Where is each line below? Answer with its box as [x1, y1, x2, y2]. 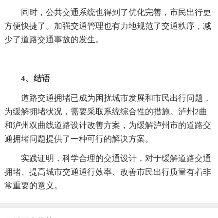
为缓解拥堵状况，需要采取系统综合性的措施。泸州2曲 [4, 107, 207, 116]
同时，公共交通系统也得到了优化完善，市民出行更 [20, 7, 211, 17]
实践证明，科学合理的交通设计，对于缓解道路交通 [20, 153, 211, 163]
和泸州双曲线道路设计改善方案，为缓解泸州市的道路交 [4, 120, 211, 130]
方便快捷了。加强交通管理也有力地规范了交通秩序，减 [4, 21, 211, 31]
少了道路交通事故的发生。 [4, 35, 104, 44]
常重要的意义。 [4, 181, 62, 190]
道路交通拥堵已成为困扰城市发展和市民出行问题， [20, 93, 211, 103]
